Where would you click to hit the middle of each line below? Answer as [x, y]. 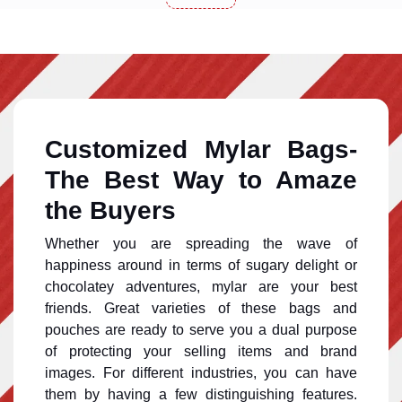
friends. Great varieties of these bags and [201, 308]
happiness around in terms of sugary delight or [201, 265]
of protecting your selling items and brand [201, 351]
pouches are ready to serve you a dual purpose [201, 329]
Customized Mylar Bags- [201, 149]
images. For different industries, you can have [201, 372]
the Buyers [110, 210]
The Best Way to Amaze [201, 179]
